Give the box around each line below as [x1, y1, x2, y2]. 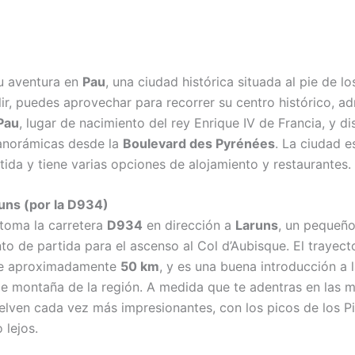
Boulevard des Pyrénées [123, 135, 275, 151]
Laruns [235, 217, 278, 234]
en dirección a [143, 217, 235, 234]
